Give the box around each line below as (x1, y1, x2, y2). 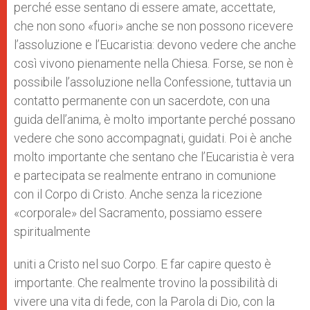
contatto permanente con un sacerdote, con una (14, 93, 270, 108)
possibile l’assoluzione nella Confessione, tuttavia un (14, 75, 291, 89)
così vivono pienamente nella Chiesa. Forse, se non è (14, 56, 293, 71)
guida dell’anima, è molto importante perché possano (14, 112, 295, 127)
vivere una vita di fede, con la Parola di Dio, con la (14, 294, 275, 309)
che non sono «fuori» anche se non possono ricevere (14, 19, 293, 33)
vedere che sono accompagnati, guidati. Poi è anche (14, 131, 292, 145)
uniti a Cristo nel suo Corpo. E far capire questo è (14, 257, 271, 271)
